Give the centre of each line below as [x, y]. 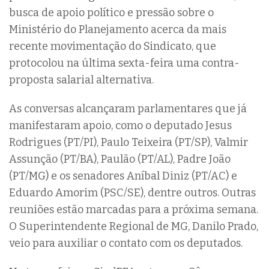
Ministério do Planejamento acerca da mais [118, 29]
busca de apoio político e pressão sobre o [111, 12]
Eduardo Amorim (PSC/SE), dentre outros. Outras [132, 192]
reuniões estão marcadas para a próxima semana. [134, 209]
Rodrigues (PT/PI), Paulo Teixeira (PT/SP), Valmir [128, 142]
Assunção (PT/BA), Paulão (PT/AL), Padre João [120, 159]
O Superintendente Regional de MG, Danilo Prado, [134, 226]
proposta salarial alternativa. [81, 80]
